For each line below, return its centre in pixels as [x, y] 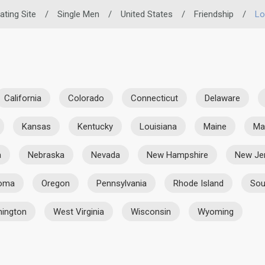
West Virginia [79, 211]
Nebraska [46, 155]
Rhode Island [198, 183]
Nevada [106, 155]
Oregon [56, 183]
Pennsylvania [122, 183]
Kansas [36, 126]
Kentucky [95, 126]
